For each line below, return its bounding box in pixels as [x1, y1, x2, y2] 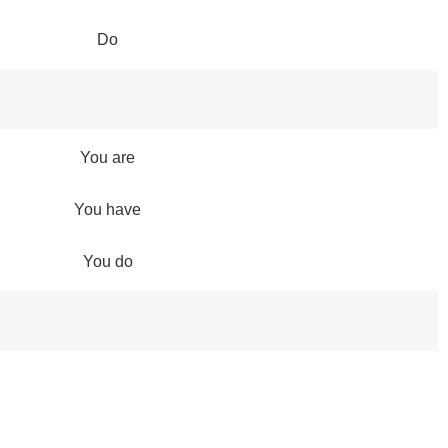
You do [82, 252, 133, 270]
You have [74, 200, 141, 218]
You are [80, 148, 135, 166]
